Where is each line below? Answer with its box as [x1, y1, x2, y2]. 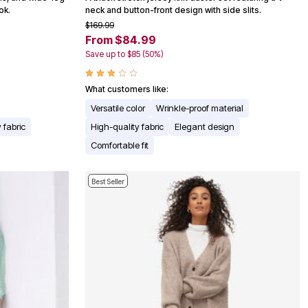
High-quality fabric [91, 121, 164, 133]
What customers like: [85, 84, 168, 95]
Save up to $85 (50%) [85, 49, 164, 60]
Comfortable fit [91, 140, 148, 151]
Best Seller [91, 177, 124, 186]
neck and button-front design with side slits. [85, 5, 261, 16]
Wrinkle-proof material [156, 102, 243, 114]
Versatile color [91, 102, 145, 114]
